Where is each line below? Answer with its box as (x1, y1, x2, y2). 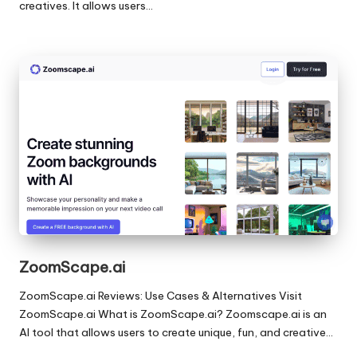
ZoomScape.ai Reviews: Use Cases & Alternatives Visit (19, 288, 302, 303)
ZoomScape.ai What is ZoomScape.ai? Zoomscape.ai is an (19, 306, 327, 321)
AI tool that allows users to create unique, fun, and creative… (19, 324, 333, 339)
